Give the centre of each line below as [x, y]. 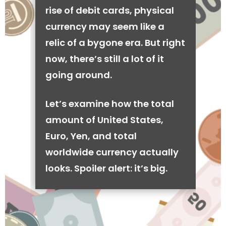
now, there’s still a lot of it [105, 59]
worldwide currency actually [112, 152]
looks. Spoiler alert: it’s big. [106, 168]
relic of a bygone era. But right [115, 43]
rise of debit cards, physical [110, 10]
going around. [79, 75]
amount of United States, [104, 120]
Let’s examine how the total [110, 104]
